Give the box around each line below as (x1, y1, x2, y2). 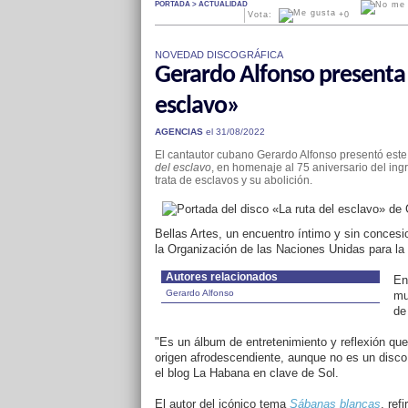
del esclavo (154, 161, 211, 174)
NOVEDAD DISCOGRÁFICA (154, 49, 283, 60)
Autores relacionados (165, 270, 278, 283)
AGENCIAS (154, 127, 203, 137)
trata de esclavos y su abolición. (154, 174, 312, 187)
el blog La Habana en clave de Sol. (154, 366, 339, 380)
